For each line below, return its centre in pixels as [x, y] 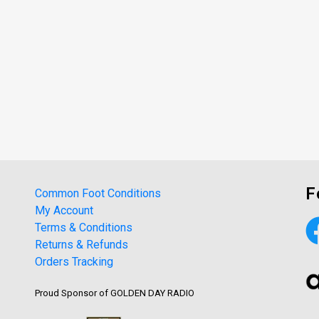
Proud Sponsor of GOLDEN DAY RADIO [114, 293]
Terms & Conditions [83, 227]
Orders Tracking [74, 261]
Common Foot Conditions [98, 193]
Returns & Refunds [81, 244]
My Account [64, 210]
